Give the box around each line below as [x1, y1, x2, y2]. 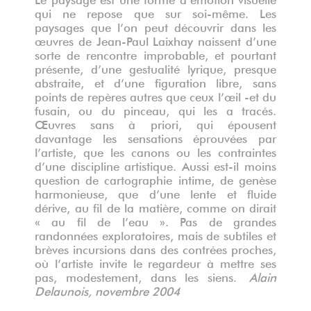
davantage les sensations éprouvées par [35, 133, 276, 140]
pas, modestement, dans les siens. [35, 272, 249, 279]
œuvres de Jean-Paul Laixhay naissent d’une [35, 36, 276, 43]
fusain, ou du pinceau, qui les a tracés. [35, 106, 276, 112]
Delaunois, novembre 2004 [35, 286, 180, 293]
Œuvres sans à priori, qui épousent [35, 119, 276, 126]
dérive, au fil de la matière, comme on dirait [35, 203, 276, 210]
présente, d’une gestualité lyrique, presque [35, 64, 276, 71]
